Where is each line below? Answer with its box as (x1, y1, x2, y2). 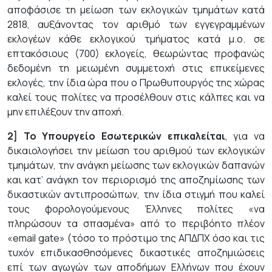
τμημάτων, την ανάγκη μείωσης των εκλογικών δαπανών (7, 158, 265, 172)
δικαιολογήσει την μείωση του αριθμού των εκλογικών (7, 144, 265, 157)
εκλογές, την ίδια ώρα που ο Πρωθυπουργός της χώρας (7, 76, 265, 89)
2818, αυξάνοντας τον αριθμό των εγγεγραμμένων (7, 18, 265, 31)
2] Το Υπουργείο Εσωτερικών (7, 129, 161, 143)
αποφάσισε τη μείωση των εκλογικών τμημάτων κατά (7, 3, 265, 16)
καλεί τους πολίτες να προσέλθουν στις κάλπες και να (7, 90, 265, 104)
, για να (225, 129, 265, 143)
